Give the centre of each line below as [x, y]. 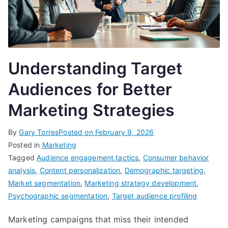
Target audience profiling [154, 195]
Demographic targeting [164, 170]
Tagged [23, 157]
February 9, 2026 [124, 132]
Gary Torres [39, 132]
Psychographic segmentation [58, 195]
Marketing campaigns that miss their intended [98, 219]
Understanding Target [95, 68]
